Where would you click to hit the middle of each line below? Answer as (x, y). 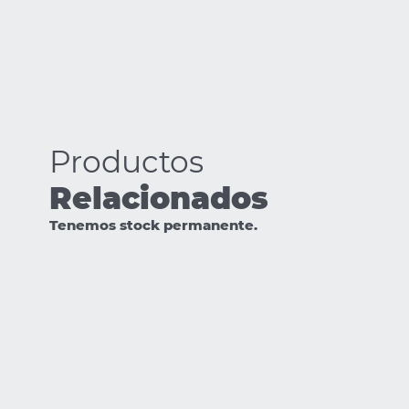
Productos (126, 161)
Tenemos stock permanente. (153, 225)
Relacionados (158, 198)
